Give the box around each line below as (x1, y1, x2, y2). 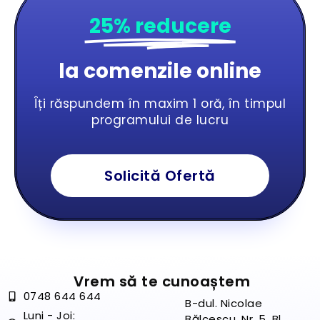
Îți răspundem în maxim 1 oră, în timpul (34, 95, 286, 113)
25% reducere (89, 12, 231, 41)
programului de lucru (91, 111, 229, 129)
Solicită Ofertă (104, 166, 216, 186)
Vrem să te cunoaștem (74, 271, 250, 292)
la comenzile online (59, 57, 261, 86)
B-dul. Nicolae (185, 296, 262, 311)
